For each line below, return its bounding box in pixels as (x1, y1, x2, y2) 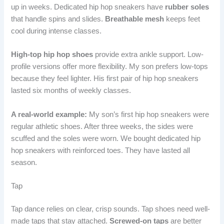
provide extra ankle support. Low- (93, 50, 204, 59)
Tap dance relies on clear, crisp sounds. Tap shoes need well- (11, 205, 210, 213)
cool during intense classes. (11, 27, 102, 35)
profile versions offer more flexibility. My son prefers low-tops (11, 62, 208, 71)
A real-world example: (11, 110, 87, 118)
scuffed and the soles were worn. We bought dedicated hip (11, 134, 201, 142)
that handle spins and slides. (11, 15, 105, 23)
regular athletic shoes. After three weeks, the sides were (11, 122, 193, 130)
